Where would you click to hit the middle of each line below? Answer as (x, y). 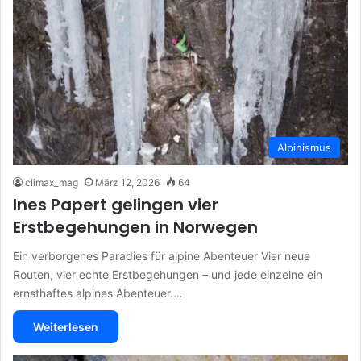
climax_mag (52, 182)
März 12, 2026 (127, 182)
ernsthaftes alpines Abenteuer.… (98, 293)
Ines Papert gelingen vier (116, 204)
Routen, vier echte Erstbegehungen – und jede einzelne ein (168, 274)
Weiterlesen (66, 326)
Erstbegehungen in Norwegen (135, 227)
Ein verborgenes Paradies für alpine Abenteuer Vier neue (162, 255)
